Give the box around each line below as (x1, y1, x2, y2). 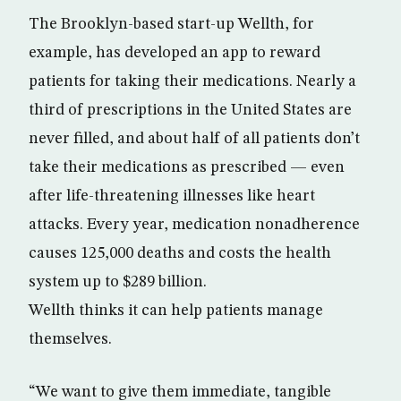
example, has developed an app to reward (29, 44, 320, 61)
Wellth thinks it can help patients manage (29, 302, 323, 319)
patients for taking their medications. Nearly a (29, 73, 356, 90)
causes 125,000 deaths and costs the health (29, 244, 331, 261)
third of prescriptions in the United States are (29, 101, 352, 118)
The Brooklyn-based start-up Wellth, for (29, 15, 314, 32)
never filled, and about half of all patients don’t (29, 130, 360, 147)
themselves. (29, 330, 112, 347)
